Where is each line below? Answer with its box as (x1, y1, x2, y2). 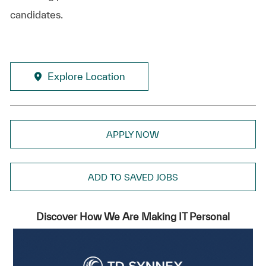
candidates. (9, 8, 65, 20)
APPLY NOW (106, 129, 160, 140)
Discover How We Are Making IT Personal (36, 210, 230, 222)
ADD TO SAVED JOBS (87, 172, 178, 182)
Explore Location (47, 70, 125, 82)
